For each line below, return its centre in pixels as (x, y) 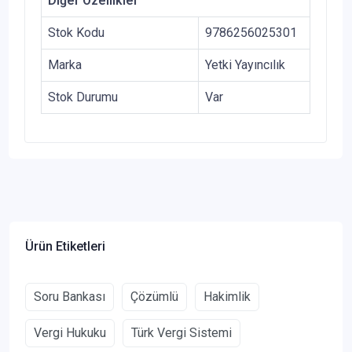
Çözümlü (154, 297)
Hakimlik (227, 297)
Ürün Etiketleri (65, 247)
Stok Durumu (83, 97)
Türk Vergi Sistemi (181, 333)
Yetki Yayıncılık (245, 65)
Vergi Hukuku (70, 333)
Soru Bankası (70, 297)
